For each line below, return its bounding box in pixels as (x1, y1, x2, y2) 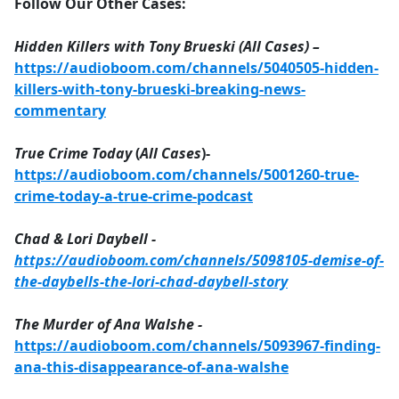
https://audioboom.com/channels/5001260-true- (14, 165, 359, 185)
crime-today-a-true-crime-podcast (14, 186, 253, 207)
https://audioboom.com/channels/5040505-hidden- (14, 58, 379, 78)
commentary (14, 101, 106, 121)
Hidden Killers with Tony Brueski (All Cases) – (14, 37, 320, 57)
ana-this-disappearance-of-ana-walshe (14, 357, 289, 378)
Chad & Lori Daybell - (14, 229, 156, 249)
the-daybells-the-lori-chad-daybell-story (14, 272, 288, 292)
